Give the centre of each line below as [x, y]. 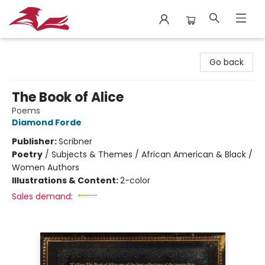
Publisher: [35, 141]
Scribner [75, 141]
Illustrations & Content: [66, 180]
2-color [135, 180]
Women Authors [46, 167]
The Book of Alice [68, 97]
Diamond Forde [47, 122]
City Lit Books [36, 49]
